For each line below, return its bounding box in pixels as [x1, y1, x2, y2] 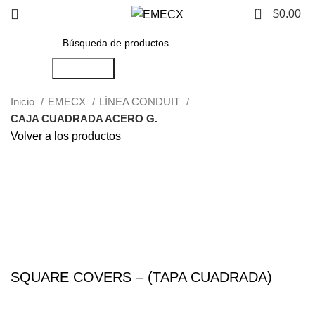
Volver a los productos [11, 130, 121, 142]
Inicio [11, 96, 37, 108]
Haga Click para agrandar [11, 199, 139, 212]
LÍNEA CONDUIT [99, 96, 183, 108]
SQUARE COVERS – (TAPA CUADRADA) [11, 269, 272, 285]
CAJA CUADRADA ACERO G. [11, 112, 157, 124]
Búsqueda [57, 63, 109, 75]
